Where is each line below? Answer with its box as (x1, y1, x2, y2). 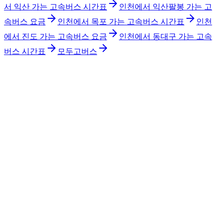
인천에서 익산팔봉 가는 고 (119, 2, 212, 11)
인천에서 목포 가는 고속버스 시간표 (57, 17, 184, 26)
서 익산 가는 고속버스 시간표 (4, 2, 107, 11)
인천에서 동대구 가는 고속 (119, 32, 212, 41)
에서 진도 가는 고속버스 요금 (4, 32, 107, 41)
